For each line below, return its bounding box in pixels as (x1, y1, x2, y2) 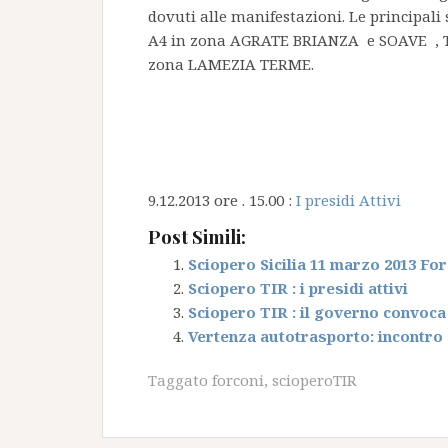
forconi (212, 370, 264, 390)
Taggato (148, 370, 212, 390)
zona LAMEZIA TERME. (148, 54, 314, 74)
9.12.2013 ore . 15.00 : (148, 190, 292, 210)
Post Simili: (148, 224, 246, 249)
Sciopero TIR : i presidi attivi (188, 278, 408, 298)
